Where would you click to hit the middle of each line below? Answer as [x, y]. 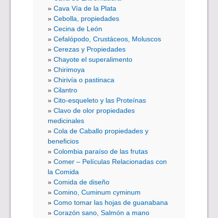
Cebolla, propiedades [87, 19]
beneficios [64, 141]
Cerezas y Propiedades [90, 49]
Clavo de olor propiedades [94, 111]
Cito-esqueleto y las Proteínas [100, 100]
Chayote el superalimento [93, 60]
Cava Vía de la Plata [85, 9]
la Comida [64, 172]
